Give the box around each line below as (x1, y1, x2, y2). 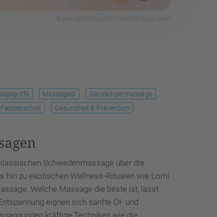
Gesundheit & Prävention (55, 104, 129, 112)
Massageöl (43, 90, 76, 98)
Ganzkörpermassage (89, 90, 152, 98)
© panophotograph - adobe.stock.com (56, 15, 170, 22)
